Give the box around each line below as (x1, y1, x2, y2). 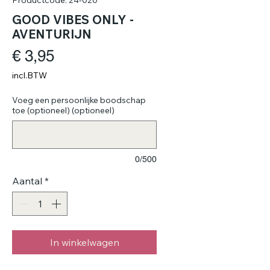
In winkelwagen (49, 236, 119, 248)
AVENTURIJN (12, 26, 92, 42)
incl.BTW (12, 69, 47, 81)
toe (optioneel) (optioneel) (12, 104, 115, 116)
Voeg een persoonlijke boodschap (12, 94, 146, 105)
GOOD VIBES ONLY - (12, 11, 134, 27)
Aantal (12, 174, 42, 187)
